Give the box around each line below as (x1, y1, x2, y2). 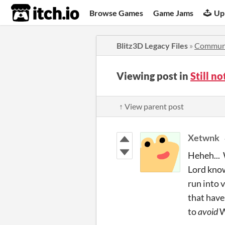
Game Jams (153, 8, 194, 18)
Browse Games (89, 8, 144, 18)
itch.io (11, 3, 55, 23)
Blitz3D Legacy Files (117, 41, 188, 50)
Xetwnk (188, 132, 219, 143)
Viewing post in (117, 70, 190, 82)
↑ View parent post (119, 101, 184, 111)
